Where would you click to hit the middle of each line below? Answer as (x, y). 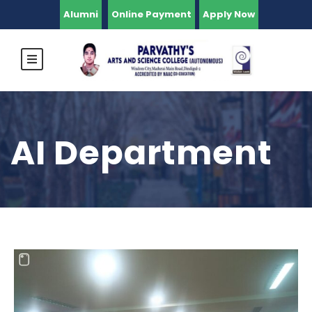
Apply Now (229, 14)
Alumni (81, 14)
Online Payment (151, 14)
